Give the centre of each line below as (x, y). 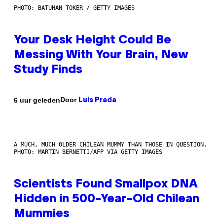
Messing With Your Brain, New (101, 55)
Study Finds (48, 70)
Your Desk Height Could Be (92, 41)
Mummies (42, 214)
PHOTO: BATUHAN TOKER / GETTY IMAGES (74, 8)
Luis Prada (97, 101)
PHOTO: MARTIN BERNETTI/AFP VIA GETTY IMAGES (88, 152)
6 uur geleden (37, 100)
